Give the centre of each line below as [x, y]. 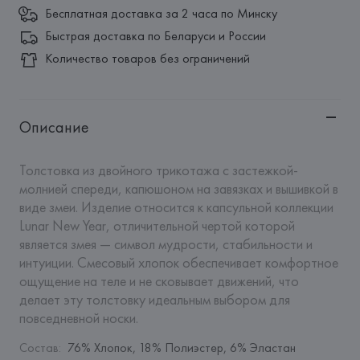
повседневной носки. [78, 318]
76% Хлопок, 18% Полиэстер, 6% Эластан [181, 348]
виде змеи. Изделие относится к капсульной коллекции [176, 207]
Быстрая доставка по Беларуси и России [155, 36]
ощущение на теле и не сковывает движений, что [159, 281]
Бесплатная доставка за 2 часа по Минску [161, 13]
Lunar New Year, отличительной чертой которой [157, 225]
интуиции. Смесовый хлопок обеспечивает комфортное [178, 262]
